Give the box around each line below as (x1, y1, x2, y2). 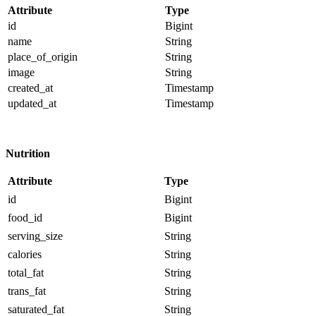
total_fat (8, 266, 44, 279)
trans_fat (8, 284, 46, 297)
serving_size (8, 229, 63, 242)
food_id (8, 211, 42, 224)
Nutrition (6, 147, 50, 159)
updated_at (8, 97, 56, 109)
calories (8, 248, 42, 260)
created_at (8, 81, 53, 94)
